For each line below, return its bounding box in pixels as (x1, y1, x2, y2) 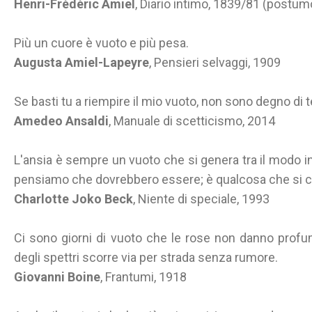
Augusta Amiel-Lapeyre (14, 55, 149, 70)
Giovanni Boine (14, 270, 100, 284)
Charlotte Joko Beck (14, 192, 133, 206)
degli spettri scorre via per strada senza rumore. (14, 250, 278, 265)
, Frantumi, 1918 (100, 270, 187, 284)
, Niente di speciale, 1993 (133, 192, 270, 206)
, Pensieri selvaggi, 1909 (149, 55, 281, 70)
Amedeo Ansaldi (14, 114, 109, 128)
